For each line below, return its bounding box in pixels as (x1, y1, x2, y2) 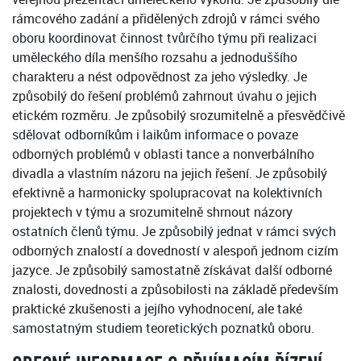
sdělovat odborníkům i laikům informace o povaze (12, 126, 298, 144)
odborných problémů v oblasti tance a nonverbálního (12, 145, 314, 164)
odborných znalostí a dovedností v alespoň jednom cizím (12, 242, 338, 260)
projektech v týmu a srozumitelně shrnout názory (12, 203, 293, 222)
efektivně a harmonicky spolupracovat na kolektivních (12, 184, 322, 202)
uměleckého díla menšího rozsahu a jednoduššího (12, 48, 297, 67)
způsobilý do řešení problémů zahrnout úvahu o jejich (12, 87, 317, 106)
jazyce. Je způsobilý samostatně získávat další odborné (12, 261, 332, 280)
